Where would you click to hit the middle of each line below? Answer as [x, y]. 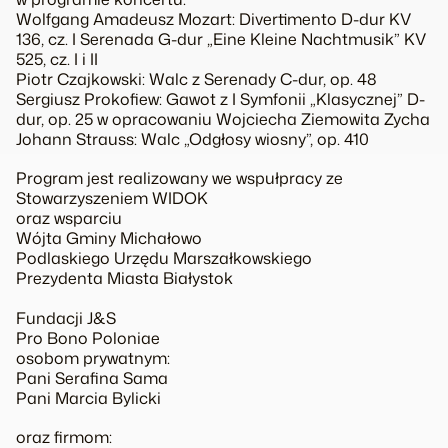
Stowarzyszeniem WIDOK [112, 198]
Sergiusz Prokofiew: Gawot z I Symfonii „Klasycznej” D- [220, 99]
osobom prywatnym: [93, 357]
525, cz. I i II [57, 59]
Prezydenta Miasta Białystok [124, 278]
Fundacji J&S [66, 317]
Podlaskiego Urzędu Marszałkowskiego [164, 258]
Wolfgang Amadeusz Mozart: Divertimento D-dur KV [213, 19]
